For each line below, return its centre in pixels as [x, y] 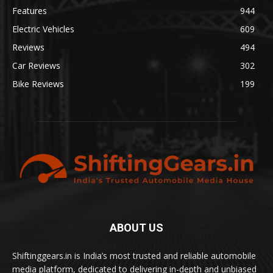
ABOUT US [136, 228]
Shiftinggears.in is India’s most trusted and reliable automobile [134, 256]
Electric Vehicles [43, 29]
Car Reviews [36, 66]
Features [30, 11]
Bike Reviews [38, 84]
